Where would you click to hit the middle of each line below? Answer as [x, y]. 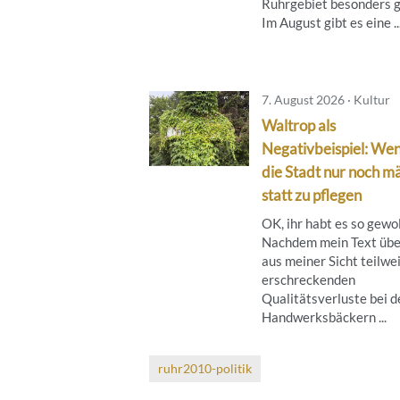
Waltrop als [299, 125]
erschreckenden [308, 279]
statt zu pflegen [312, 195]
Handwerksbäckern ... [324, 317]
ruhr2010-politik [205, 368]
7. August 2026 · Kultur [326, 99]
